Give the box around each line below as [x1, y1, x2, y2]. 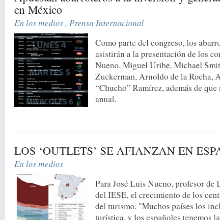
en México [14, 1, 63, 17]
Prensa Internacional [69, 16, 144, 28]
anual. [95, 93, 117, 105]
